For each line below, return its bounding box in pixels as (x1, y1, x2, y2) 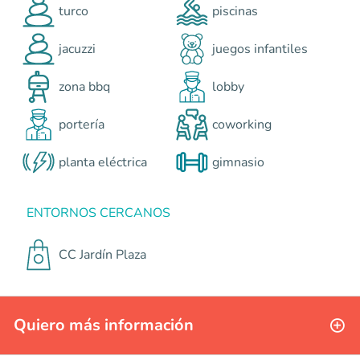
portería (59, 115, 104, 133)
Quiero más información (14, 314, 194, 337)
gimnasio (212, 153, 264, 171)
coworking (212, 115, 272, 133)
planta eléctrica (59, 153, 147, 171)
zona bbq (59, 77, 110, 96)
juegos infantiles (212, 39, 308, 58)
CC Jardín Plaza (59, 245, 146, 264)
